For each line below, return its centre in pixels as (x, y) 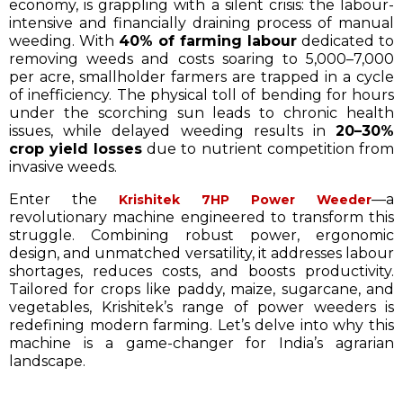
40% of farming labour (208, 40)
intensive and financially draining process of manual (201, 22)
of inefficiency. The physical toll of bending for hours (201, 94)
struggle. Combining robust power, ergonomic (201, 235)
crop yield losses (76, 148)
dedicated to (345, 40)
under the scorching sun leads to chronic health (201, 112)
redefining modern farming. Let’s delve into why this (201, 325)
